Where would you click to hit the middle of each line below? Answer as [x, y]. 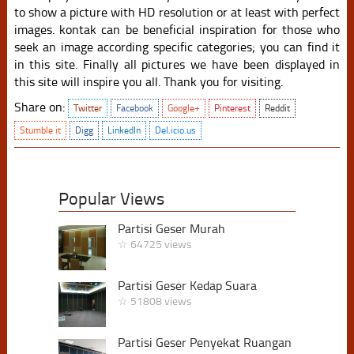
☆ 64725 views [154, 244]
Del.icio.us [175, 130]
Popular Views [111, 199]
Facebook [134, 108]
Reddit [277, 108]
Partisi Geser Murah [171, 228]
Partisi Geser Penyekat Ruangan [204, 342]
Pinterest [232, 108]
